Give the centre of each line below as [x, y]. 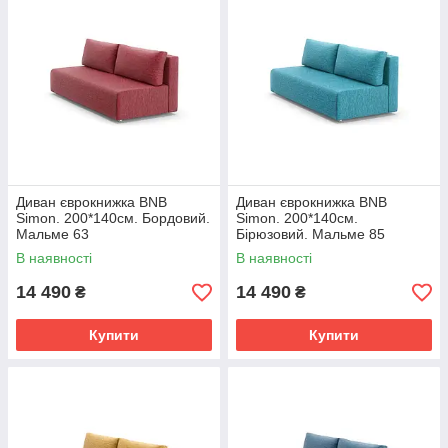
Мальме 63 [52, 234]
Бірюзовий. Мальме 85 [310, 234]
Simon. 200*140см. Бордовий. [113, 218]
